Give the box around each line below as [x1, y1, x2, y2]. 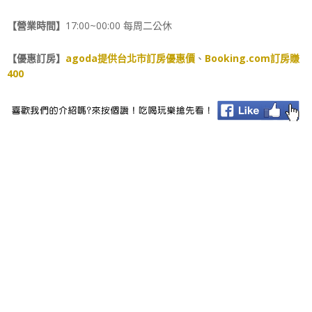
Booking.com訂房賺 [205, 51, 299, 65]
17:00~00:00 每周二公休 [65, 18, 172, 32]
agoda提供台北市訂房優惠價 [65, 51, 195, 65]
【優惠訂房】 [7, 51, 65, 65]
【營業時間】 [7, 18, 65, 32]
